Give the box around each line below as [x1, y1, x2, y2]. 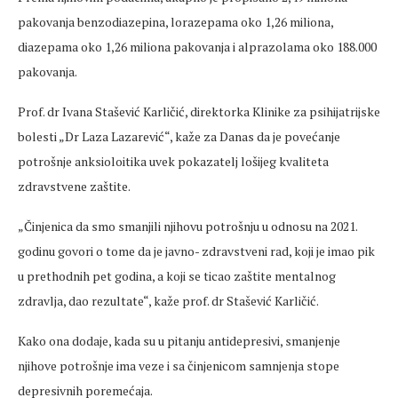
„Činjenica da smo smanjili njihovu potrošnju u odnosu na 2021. [18, 218, 357, 235]
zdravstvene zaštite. [18, 178, 131, 195]
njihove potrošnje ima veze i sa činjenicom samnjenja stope [18, 357, 339, 375]
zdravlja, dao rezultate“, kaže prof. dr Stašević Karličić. [18, 292, 319, 310]
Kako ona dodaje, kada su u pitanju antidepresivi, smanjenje [18, 332, 340, 350]
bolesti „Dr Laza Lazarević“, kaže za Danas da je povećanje [18, 128, 340, 146]
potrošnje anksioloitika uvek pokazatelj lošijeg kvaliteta [18, 153, 329, 171]
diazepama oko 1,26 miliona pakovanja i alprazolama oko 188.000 [18, 38, 377, 56]
